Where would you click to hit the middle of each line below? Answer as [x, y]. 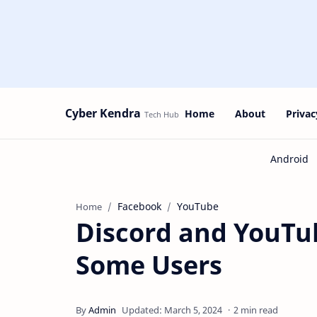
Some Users [149, 265]
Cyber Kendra [103, 113]
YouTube [198, 206]
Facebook [139, 206]
